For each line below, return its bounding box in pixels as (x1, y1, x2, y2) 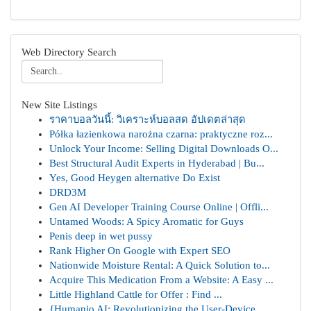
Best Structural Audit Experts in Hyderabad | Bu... (49, 158, 264, 169)
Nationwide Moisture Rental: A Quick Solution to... (49, 260, 270, 271)
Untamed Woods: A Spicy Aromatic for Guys (49, 216, 244, 227)
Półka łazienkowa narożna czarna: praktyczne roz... (49, 128, 273, 140)
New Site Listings (22, 99, 97, 110)
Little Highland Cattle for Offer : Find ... (49, 289, 222, 300)
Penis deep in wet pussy (49, 230, 153, 242)
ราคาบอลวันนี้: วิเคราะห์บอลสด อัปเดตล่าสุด (49, 114, 246, 125)
